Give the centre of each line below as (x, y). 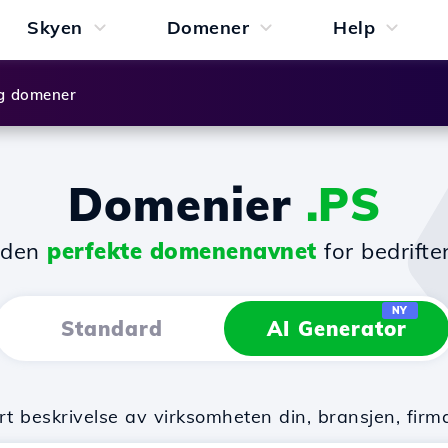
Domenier (186, 204)
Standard (111, 328)
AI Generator (336, 328)
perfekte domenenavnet (182, 251)
